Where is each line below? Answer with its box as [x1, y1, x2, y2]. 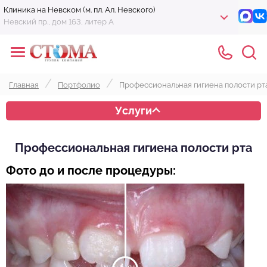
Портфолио [58, 80, 100, 89]
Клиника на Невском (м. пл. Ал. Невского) [4, 5, 155, 14]
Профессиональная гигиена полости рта [15, 141, 252, 155]
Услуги [115, 104, 152, 117]
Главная [9, 80, 39, 89]
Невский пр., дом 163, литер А [4, 17, 114, 26]
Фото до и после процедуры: [6, 163, 176, 178]
